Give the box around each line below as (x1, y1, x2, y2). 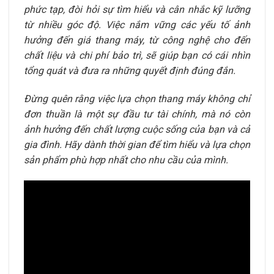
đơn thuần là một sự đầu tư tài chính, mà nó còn (24, 108, 250, 120)
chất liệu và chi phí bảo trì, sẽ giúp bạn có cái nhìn (24, 49, 250, 61)
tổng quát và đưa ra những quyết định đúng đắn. (24, 64, 235, 76)
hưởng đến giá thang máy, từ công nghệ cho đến (24, 34, 250, 46)
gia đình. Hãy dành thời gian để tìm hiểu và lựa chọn (24, 138, 250, 150)
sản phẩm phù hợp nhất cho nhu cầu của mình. (24, 154, 228, 166)
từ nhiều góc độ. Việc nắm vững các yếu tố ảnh (24, 18, 250, 31)
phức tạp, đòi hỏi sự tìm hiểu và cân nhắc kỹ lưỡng (24, 3, 250, 15)
